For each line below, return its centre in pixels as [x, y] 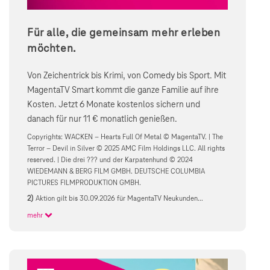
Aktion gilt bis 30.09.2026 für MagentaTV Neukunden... [120, 198]
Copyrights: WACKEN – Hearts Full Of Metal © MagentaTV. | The [125, 137]
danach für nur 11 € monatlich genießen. [102, 120]
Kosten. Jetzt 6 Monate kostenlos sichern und [114, 105]
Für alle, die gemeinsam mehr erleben [124, 33]
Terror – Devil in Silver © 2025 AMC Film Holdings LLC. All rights [126, 149]
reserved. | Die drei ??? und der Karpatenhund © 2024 [110, 160]
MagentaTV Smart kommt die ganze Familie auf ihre [123, 91]
